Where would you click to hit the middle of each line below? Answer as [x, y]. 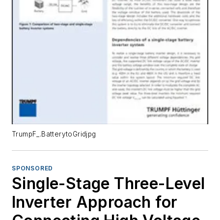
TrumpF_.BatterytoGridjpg [54, 134]
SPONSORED [33, 168]
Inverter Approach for [95, 202]
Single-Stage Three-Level [109, 184]
